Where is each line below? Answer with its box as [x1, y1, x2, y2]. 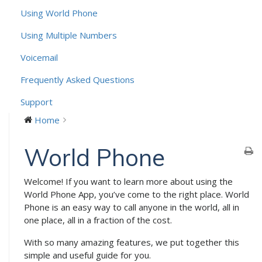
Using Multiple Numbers [20, 29, 117, 41]
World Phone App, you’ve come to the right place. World [24, 188, 249, 200]
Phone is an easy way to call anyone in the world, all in [24, 201, 239, 213]
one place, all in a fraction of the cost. [24, 214, 172, 226]
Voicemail [20, 51, 58, 63]
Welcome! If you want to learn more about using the [24, 175, 233, 187]
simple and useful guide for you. [24, 249, 151, 261]
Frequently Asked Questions [20, 74, 135, 85]
